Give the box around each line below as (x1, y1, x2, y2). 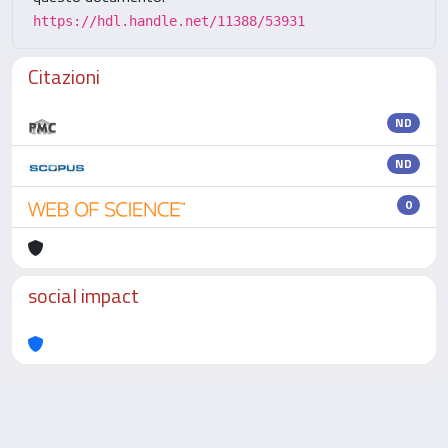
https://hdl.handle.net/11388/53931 (33, 13, 305, 29)
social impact (28, 280, 139, 311)
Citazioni (28, 61, 100, 92)
